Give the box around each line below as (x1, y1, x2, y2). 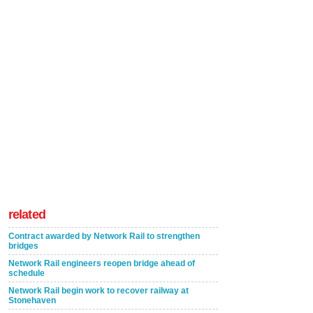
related (8, 208, 45, 221)
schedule (8, 268, 45, 278)
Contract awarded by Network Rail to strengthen (8, 231, 200, 241)
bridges (8, 241, 38, 251)
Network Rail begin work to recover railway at (8, 286, 189, 296)
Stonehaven (8, 296, 56, 305)
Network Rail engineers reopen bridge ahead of (8, 259, 195, 268)
